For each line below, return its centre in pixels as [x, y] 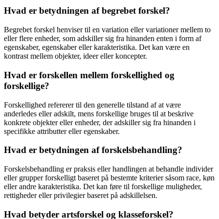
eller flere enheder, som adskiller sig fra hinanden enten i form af [103, 39]
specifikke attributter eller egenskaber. [62, 131]
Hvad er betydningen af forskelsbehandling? [93, 150]
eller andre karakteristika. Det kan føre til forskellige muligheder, [103, 187]
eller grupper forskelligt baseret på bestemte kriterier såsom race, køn [109, 178]
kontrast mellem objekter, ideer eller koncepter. [76, 56]
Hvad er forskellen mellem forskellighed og [89, 75]
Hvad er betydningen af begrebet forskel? [87, 11]
